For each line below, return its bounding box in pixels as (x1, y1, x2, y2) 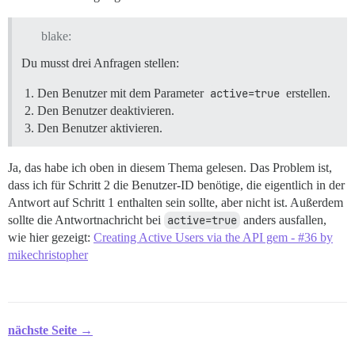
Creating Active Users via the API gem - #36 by (94, 230, 333, 244)
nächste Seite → (8, 323, 93, 337)
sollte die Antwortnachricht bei (8, 212, 164, 227)
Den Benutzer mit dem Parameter (37, 86, 207, 100)
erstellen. (283, 86, 330, 100)
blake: (40, 29, 71, 43)
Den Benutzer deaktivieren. (37, 103, 174, 117)
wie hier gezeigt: (8, 230, 94, 244)
